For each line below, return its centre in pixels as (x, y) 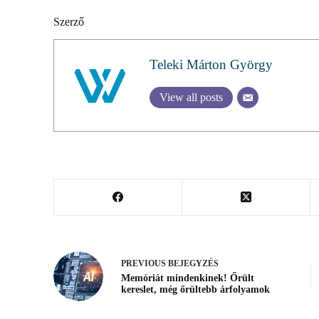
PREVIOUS (145, 264)
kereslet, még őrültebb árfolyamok (195, 290)
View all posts (191, 97)
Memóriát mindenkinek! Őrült (188, 278)
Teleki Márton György (211, 64)
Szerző (69, 21)
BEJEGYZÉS (193, 264)
